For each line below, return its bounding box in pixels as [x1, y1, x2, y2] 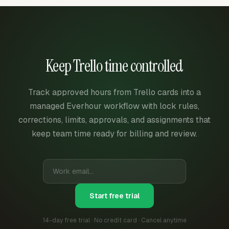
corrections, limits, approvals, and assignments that [18, 114, 211, 125]
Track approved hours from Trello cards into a [28, 86, 201, 98]
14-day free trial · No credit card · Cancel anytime [42, 216, 187, 224]
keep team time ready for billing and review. [32, 128, 197, 139]
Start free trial [89, 191, 140, 200]
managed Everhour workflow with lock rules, [30, 100, 199, 111]
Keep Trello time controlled [45, 55, 184, 77]
